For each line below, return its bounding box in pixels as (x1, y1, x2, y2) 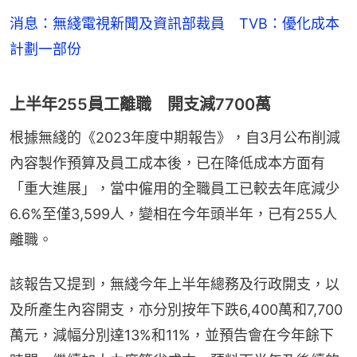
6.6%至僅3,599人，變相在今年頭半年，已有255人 (10, 206, 337, 223)
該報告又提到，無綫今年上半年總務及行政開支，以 (10, 276, 339, 293)
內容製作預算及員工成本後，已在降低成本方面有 (10, 155, 325, 172)
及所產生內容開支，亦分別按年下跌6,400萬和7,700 (10, 301, 343, 319)
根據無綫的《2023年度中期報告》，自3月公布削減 (10, 129, 340, 147)
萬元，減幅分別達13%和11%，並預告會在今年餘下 (10, 327, 334, 344)
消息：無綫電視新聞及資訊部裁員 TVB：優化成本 (10, 15, 339, 33)
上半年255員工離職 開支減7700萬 (10, 95, 271, 115)
